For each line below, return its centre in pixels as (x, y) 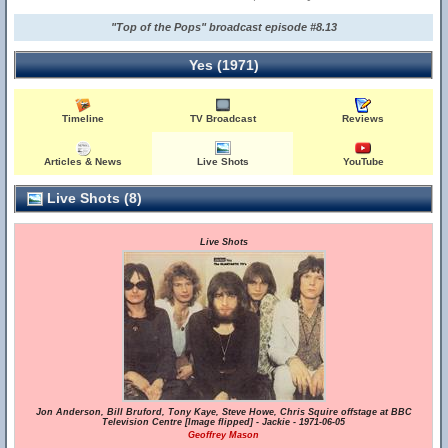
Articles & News (83, 161)
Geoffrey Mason (224, 435)
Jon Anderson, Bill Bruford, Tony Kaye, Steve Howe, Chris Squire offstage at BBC (223, 412)
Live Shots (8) (92, 198)
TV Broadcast (222, 118)
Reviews (363, 118)
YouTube (363, 161)
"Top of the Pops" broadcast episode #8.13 (223, 27)
